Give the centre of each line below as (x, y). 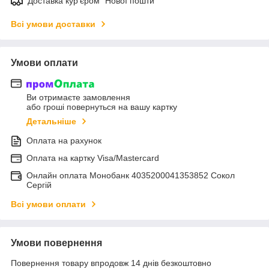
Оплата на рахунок (64, 141)
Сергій (39, 185)
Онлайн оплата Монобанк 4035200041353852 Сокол (131, 176)
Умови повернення (56, 243)
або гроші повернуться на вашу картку (102, 107)
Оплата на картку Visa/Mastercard (93, 158)
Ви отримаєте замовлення (78, 98)
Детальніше (51, 122)
